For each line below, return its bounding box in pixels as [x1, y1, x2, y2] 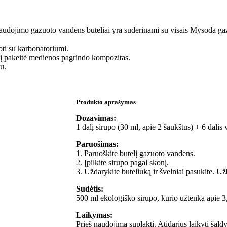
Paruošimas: [76, 139, 119, 148]
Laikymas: [76, 210, 112, 219]
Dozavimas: [76, 113, 116, 122]
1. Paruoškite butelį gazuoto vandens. [76, 148, 195, 158]
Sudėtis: [76, 184, 103, 193]
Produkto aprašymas [76, 98, 136, 106]
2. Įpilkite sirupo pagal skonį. [76, 158, 169, 167]
